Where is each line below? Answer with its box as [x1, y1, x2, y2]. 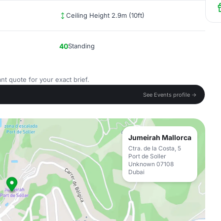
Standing [68, 42, 95, 50]
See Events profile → [143, 91, 197, 98]
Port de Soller [128, 152, 166, 160]
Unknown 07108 [128, 160, 174, 168]
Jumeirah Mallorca [128, 133, 191, 142]
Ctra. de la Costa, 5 [128, 145, 181, 152]
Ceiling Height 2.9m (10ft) [66, 11, 145, 19]
